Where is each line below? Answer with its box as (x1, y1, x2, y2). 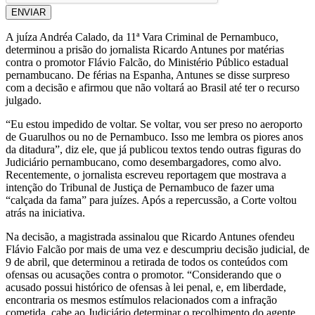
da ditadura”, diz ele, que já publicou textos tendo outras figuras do (6, 143, 301, 156)
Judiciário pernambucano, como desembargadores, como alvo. (6, 156, 281, 169)
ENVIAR (11, 7, 46, 18)
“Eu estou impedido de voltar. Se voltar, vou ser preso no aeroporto (6, 118, 302, 131)
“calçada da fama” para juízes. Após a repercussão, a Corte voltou (6, 194, 297, 207)
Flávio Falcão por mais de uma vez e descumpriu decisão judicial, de (6, 243, 309, 256)
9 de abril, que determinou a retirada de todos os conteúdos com (6, 256, 288, 269)
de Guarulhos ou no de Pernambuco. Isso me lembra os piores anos (6, 131, 303, 143)
